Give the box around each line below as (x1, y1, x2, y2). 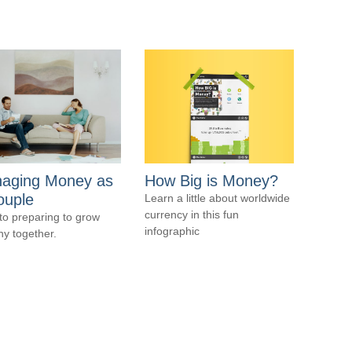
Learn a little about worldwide (145, 192, 290, 205)
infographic (145, 225, 200, 238)
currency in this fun (145, 208, 239, 222)
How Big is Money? (145, 172, 278, 190)
